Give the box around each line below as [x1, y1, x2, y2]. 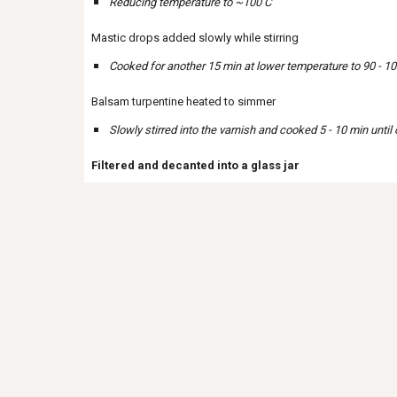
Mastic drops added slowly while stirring [90, 31, 299, 44]
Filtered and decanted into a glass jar [90, 159, 300, 172]
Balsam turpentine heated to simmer [90, 95, 276, 108]
